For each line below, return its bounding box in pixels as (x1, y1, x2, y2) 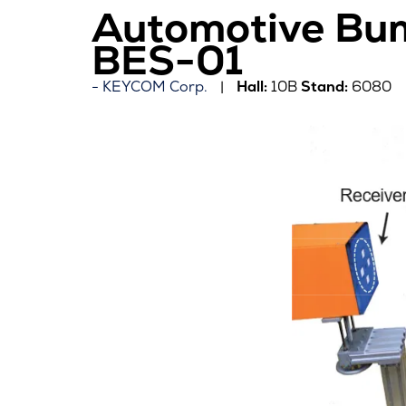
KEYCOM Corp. (101, 76, 208, 96)
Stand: (300, 76, 348, 96)
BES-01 (91, 33, 243, 86)
